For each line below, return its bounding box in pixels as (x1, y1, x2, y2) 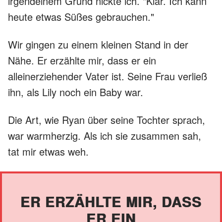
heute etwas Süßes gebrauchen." (8, 9, 154, 24)
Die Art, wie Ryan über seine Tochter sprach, (8, 112, 205, 127)
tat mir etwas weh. (8, 144, 89, 159)
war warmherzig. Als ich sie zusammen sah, (8, 128, 201, 143)
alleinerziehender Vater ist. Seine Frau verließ (8, 68, 207, 83)
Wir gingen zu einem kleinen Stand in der (8, 37, 188, 52)
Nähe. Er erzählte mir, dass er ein (8, 53, 156, 67)
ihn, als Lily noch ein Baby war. (8, 84, 143, 99)
